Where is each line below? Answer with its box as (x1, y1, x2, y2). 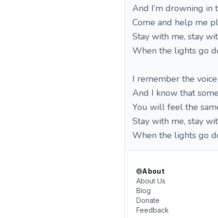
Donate (136, 196, 160, 204)
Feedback (136, 206, 169, 214)
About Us (136, 177, 165, 185)
